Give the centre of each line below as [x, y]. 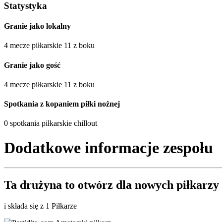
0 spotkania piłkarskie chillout [51, 123]
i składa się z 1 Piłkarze [40, 206]
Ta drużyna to [41, 185]
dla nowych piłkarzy [166, 185]
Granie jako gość [32, 65]
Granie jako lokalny [37, 26]
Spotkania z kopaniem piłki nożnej [62, 104]
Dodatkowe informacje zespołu [109, 147]
